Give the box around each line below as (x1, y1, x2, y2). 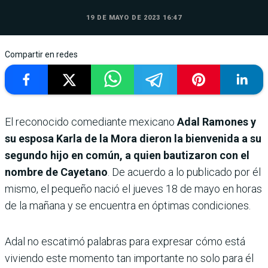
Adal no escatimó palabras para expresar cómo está (5, 235, 245, 248)
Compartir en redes (5, 50, 78, 60)
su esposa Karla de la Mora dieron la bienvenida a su (5, 132, 261, 145)
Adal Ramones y (175, 115, 256, 129)
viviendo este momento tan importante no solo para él (5, 252, 254, 265)
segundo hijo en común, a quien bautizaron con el (5, 149, 249, 162)
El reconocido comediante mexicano (5, 115, 175, 129)
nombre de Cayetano (5, 166, 108, 179)
